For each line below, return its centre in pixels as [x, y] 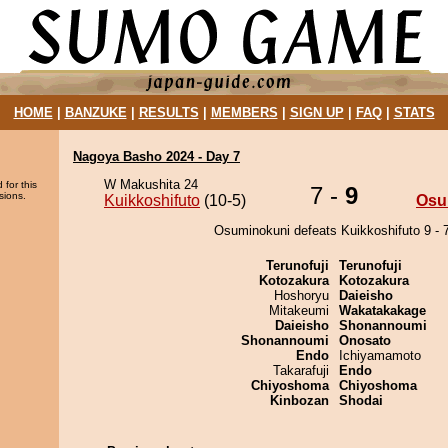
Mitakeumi [299, 310]
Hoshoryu [301, 295]
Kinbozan [299, 400]
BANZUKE [95, 112]
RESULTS [168, 112]
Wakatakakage [382, 310]
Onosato [365, 340]
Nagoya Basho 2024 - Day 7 [156, 156]
